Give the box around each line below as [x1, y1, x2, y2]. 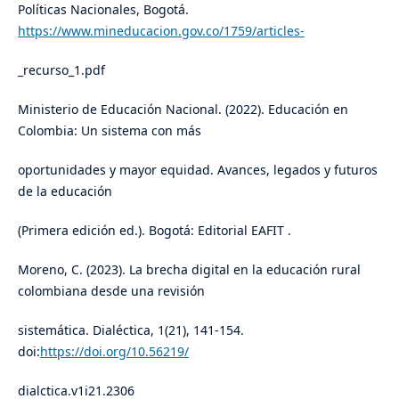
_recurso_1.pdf [17, 61, 105, 78]
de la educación [17, 182, 112, 199]
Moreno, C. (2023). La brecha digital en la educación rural [17, 260, 361, 278]
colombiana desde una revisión [17, 281, 205, 299]
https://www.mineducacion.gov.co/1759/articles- [17, 21, 305, 39]
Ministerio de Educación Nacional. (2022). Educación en [17, 100, 348, 118]
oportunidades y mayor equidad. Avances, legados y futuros [17, 160, 378, 178]
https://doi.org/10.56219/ [39, 342, 189, 360]
